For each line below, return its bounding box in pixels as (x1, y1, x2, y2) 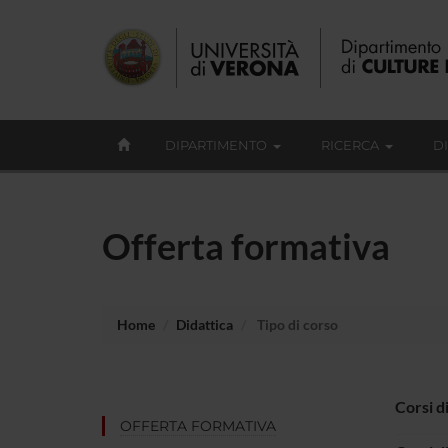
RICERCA (321, 137, 379, 153)
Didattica (176, 315, 233, 333)
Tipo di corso (254, 315, 338, 333)
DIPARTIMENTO (165, 137, 267, 153)
